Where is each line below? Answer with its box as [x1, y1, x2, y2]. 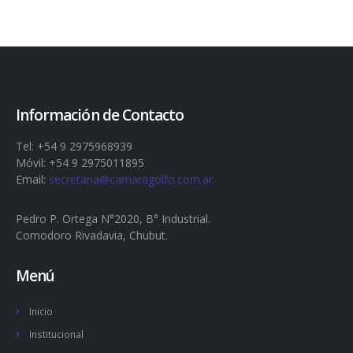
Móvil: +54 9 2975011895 [16, 154, 144, 170]
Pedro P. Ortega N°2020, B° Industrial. [16, 211, 210, 227]
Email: [16, 171, 49, 187]
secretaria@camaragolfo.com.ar [49, 171, 213, 187]
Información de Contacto [16, 105, 184, 126]
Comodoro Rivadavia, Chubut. [16, 228, 168, 243]
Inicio [28, 304, 53, 318]
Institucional [28, 327, 84, 340]
